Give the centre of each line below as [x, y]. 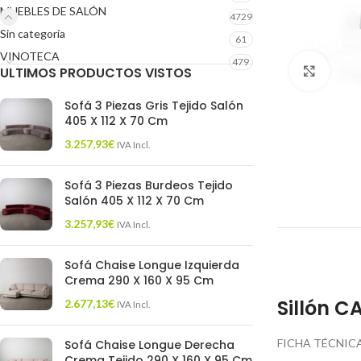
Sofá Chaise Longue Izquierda [152, 265]
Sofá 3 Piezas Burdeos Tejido [149, 185]
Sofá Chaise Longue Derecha [149, 345]
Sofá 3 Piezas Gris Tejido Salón [154, 106]
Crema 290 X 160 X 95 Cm [139, 280]
